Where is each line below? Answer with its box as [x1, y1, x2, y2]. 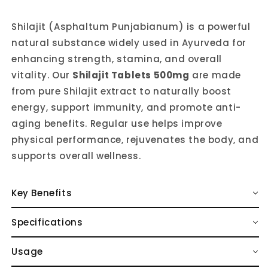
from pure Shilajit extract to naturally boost [11, 84, 232, 98]
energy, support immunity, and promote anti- [11, 100, 241, 114]
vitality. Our [11, 68, 73, 81]
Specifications [11, 215, 83, 229]
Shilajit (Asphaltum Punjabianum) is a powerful [11, 20, 251, 33]
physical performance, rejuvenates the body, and [11, 133, 259, 146]
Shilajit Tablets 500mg [72, 68, 190, 81]
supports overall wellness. [11, 149, 141, 162]
